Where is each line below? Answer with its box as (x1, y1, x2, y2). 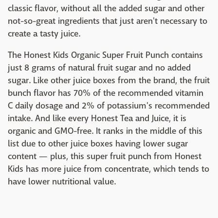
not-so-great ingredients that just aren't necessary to (8, 16, 207, 27)
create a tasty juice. (8, 28, 80, 40)
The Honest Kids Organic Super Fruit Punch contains (8, 50, 203, 61)
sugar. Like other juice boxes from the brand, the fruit (8, 75, 210, 87)
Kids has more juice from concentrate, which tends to (8, 163, 209, 175)
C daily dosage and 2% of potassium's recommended (8, 100, 210, 112)
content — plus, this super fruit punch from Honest (8, 151, 201, 163)
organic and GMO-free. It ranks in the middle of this (8, 126, 202, 137)
